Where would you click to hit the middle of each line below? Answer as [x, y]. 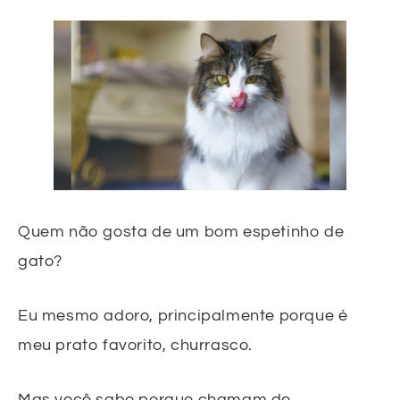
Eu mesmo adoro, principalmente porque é [183, 315]
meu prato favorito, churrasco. [136, 345]
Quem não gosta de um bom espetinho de [181, 231]
